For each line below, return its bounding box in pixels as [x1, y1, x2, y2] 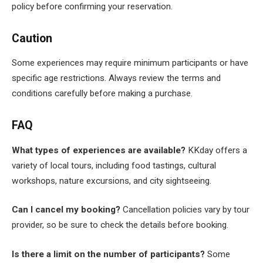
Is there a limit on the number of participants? [12, 249, 205, 260]
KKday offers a [186, 144, 247, 156]
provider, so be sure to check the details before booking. [12, 220, 228, 231]
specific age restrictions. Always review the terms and [12, 73, 221, 84]
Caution [12, 31, 52, 45]
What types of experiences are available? [12, 144, 186, 156]
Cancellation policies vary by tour [120, 204, 249, 215]
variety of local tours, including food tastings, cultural [12, 160, 216, 171]
